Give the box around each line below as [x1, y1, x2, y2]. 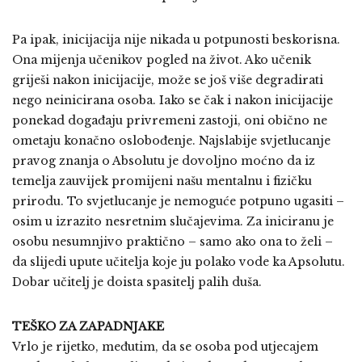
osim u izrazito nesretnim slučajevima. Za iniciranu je [12, 214, 334, 229]
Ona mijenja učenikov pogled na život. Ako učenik [12, 53, 311, 67]
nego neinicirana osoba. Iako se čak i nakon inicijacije [12, 93, 333, 107]
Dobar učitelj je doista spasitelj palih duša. [12, 275, 262, 289]
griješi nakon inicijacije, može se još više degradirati [12, 73, 323, 87]
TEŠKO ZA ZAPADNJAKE [12, 319, 164, 334]
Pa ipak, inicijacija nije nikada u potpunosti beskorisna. [12, 32, 340, 47]
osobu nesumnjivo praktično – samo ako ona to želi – [12, 234, 333, 249]
